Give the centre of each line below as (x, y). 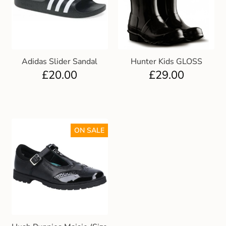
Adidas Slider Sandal (60, 61)
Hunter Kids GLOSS (166, 61)
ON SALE (89, 130)
